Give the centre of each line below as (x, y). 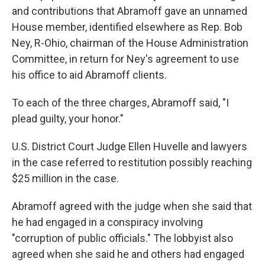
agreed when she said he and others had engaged (128, 254)
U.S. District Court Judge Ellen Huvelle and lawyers (130, 146)
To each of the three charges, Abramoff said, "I (120, 103)
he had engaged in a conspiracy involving (107, 222)
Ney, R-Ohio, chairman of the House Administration (130, 43)
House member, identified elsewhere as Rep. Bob (127, 27)
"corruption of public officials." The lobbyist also (122, 238)
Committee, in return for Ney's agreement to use (125, 59)
